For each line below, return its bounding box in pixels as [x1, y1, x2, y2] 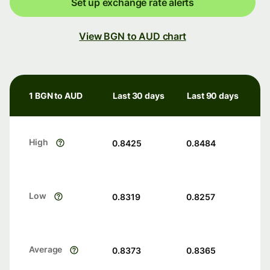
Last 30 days [113, 90, 165, 101]
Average [29, 244, 63, 255]
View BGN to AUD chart [79, 30, 186, 43]
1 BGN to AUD [29, 90, 83, 101]
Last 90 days [187, 90, 239, 101]
